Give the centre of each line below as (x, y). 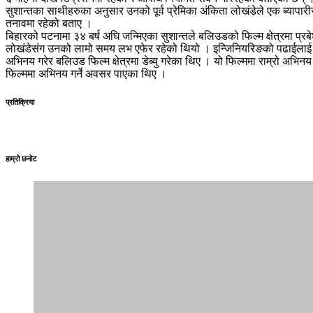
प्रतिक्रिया (20, 102)
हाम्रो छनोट (21, 158)
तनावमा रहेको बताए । (49, 23)
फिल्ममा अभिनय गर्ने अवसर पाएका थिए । (86, 73)
